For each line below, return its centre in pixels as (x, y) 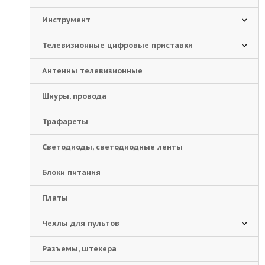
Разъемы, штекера (79, 249)
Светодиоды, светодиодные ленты (112, 147)
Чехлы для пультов (81, 223)
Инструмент (66, 20)
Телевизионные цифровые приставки (117, 45)
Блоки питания (71, 172)
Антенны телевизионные (92, 71)
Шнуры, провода (74, 96)
